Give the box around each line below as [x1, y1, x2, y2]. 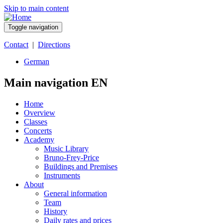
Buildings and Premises [44, 162, 117, 171]
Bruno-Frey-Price [44, 153, 99, 162]
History [44, 207, 67, 216]
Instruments [44, 171, 80, 180]
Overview [24, 108, 55, 117]
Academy [24, 135, 54, 144]
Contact [4, 40, 28, 49]
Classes [24, 117, 47, 126]
